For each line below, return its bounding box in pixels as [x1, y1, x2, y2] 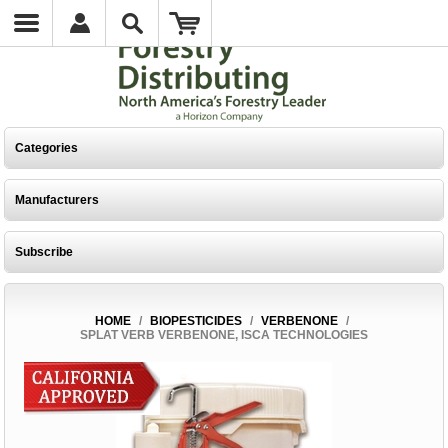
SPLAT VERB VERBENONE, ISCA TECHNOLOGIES [80, 328, 368, 342]
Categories [15, 141, 79, 155]
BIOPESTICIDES [149, 314, 242, 328]
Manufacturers [15, 193, 100, 207]
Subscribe [15, 245, 74, 259]
